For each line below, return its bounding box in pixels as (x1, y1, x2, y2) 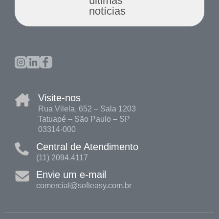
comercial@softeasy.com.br (36, 181, 132, 190)
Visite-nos (38, 92, 81, 104)
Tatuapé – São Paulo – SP (38, 115, 131, 124)
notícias (88, 4, 126, 17)
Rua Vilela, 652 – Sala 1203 (38, 105, 136, 113)
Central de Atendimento (36, 141, 139, 152)
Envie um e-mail (36, 169, 107, 180)
